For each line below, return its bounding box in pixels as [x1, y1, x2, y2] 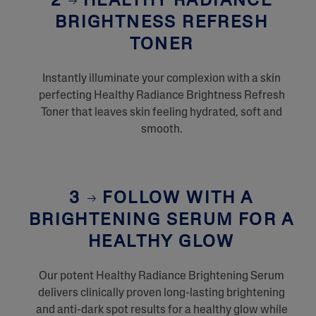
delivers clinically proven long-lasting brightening [38, 287, 285, 299]
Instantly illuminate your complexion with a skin [42, 73, 281, 85]
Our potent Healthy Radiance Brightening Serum [39, 270, 284, 282]
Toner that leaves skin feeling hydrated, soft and [41, 107, 282, 119]
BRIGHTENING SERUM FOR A [28, 212, 295, 229]
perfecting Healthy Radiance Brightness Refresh [38, 90, 285, 102]
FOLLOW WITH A [97, 190, 254, 207]
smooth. [140, 123, 183, 135]
